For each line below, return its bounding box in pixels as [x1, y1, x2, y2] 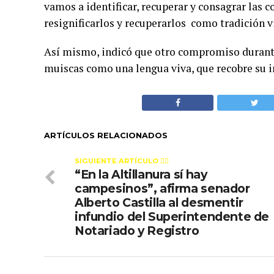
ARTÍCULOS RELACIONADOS [44, 131, 168, 140]
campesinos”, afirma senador [75, 181, 250, 196]
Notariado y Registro [75, 223, 199, 238]
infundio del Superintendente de [75, 209, 270, 224]
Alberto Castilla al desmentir [75, 195, 243, 210]
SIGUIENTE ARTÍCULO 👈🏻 [75, 157, 169, 165]
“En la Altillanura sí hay [75, 167, 207, 182]
